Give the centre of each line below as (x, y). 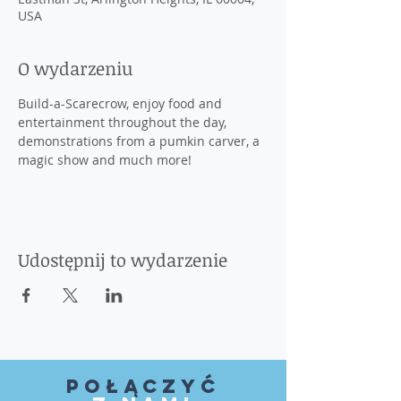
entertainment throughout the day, (124, 122)
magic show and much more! (105, 160)
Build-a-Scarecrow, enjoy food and (122, 103)
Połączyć (143, 386)
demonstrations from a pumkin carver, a (141, 141)
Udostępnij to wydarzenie (123, 260)
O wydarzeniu (75, 68)
